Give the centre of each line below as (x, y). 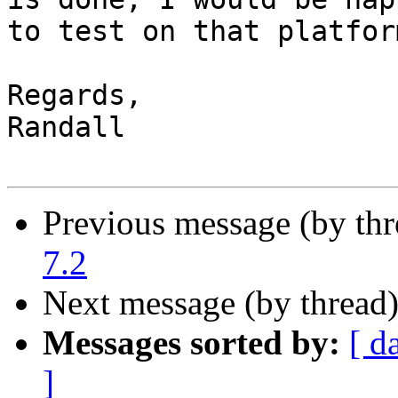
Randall (66, 127)
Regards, (75, 96)
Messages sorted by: (191, 343)
